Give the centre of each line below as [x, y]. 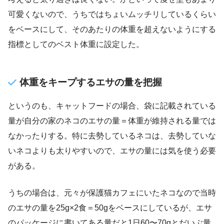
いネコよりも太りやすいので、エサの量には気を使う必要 [112, 151]
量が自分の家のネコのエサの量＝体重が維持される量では [112, 121]
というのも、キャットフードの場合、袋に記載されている [112, 106]
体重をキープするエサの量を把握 [91, 82]
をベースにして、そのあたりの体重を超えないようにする [112, 29]
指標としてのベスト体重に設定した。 [76, 44]
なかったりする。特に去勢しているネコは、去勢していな [112, 136]
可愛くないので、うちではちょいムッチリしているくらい [112, 14]
